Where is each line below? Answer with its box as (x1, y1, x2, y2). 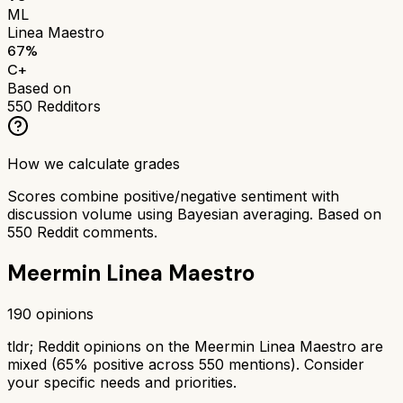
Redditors (32, 96, 101, 115)
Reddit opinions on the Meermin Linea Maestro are (38, 336, 383, 355)
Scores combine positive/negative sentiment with (7, 186, 339, 205)
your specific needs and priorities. (7, 372, 237, 391)
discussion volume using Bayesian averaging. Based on (7, 204, 381, 223)
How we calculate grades (7, 154, 180, 173)
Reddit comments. (32, 222, 157, 241)
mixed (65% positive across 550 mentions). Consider (7, 354, 364, 373)
